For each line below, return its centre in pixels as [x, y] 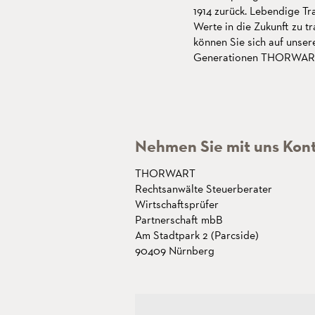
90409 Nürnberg [175, 251]
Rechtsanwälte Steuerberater [204, 189]
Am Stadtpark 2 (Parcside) [197, 235]
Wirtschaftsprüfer [177, 204]
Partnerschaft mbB [179, 220]
